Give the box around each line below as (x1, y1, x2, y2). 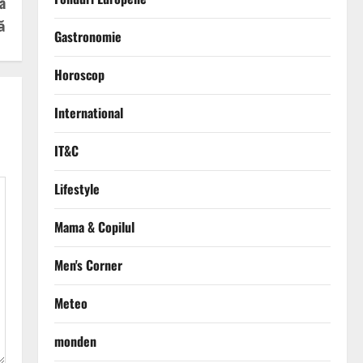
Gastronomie (53, 27, 122, 47)
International (53, 103, 123, 123)
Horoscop (53, 65, 105, 85)
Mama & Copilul (53, 217, 135, 237)
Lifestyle (53, 179, 100, 199)
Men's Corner (53, 255, 122, 275)
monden (53, 331, 96, 352)
